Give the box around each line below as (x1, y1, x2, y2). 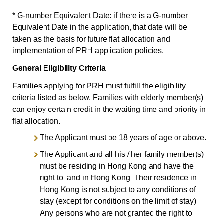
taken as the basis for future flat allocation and (12, 34, 170, 43)
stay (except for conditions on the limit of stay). (40, 197, 198, 205)
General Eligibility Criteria (12, 64, 106, 72)
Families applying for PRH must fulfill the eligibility (12, 81, 186, 90)
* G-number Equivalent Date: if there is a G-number (12, 11, 188, 20)
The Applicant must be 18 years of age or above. (40, 133, 206, 142)
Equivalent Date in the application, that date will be (12, 22, 187, 31)
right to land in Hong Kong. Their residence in (40, 173, 197, 182)
